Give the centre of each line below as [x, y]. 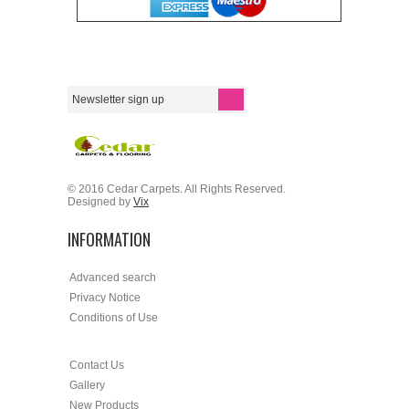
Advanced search [113, 278]
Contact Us [97, 365]
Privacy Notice [105, 298]
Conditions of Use [114, 318]
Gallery [87, 385]
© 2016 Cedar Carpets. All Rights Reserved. [177, 189]
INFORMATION [109, 239]
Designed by [100, 202]
